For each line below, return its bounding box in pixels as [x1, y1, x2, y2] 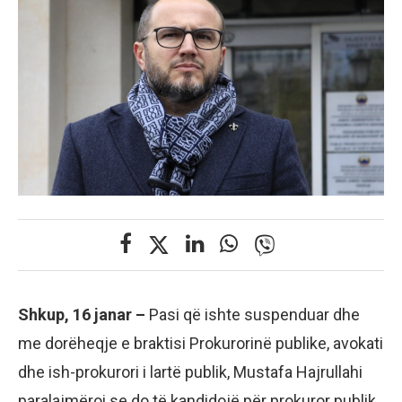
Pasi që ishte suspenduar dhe [149, 305, 360, 324]
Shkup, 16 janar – [18, 305, 149, 324]
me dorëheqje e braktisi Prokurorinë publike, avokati [18, 334, 383, 353]
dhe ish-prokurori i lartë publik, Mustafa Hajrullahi [18, 363, 363, 381]
